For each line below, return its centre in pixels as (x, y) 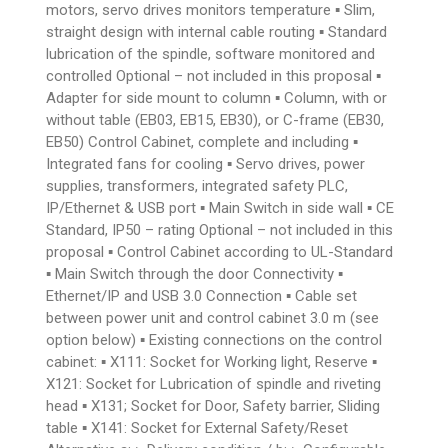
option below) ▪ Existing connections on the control (214, 339)
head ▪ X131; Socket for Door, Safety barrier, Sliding (213, 405)
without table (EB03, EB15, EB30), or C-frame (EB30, (215, 119)
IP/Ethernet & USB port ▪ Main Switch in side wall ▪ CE (220, 207)
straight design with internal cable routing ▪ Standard (217, 31)
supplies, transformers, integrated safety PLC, (197, 185)
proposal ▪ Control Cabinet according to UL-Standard (220, 251)
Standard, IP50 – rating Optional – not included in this (220, 229)
